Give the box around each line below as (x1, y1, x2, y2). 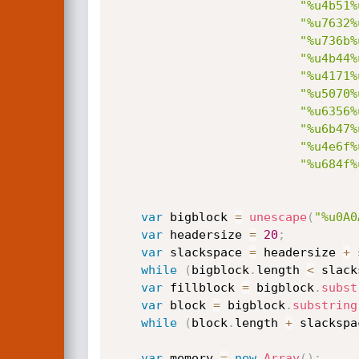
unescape (248, 210, 307, 224)
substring (292, 298, 357, 313)
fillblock (162, 280, 242, 295)
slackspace (162, 245, 249, 260)
